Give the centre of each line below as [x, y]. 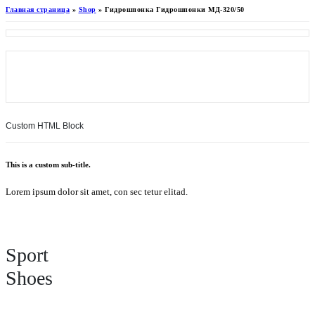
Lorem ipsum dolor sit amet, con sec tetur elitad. [97, 191]
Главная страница [38, 9]
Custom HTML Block [45, 126]
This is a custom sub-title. [48, 164]
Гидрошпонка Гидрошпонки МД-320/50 [175, 9]
